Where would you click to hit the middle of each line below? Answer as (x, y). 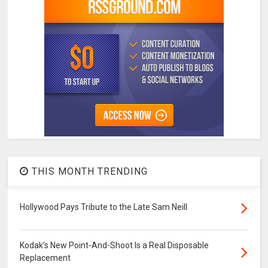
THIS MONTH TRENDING (89, 171)
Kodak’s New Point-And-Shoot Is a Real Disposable (115, 245)
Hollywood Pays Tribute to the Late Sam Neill (104, 207)
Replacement (45, 258)
